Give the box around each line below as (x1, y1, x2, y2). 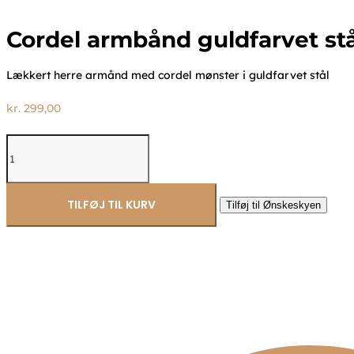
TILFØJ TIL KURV (67, 197, 156, 213)
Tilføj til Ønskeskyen (226, 199, 321, 212)
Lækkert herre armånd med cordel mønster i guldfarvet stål (6, 68, 330, 83)
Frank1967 (6, 219, 61, 234)
